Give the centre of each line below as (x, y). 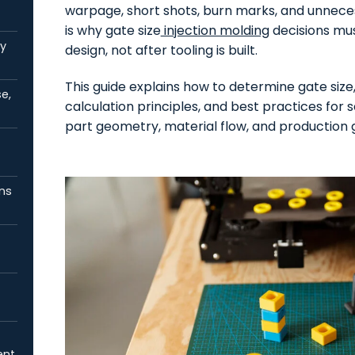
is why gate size (113, 30)
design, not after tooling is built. (161, 50)
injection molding (215, 30)
